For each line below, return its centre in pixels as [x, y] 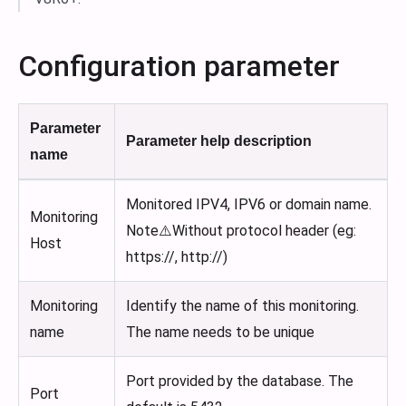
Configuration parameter [179, 67]
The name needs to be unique [220, 333]
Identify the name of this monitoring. [242, 306]
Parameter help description [219, 141]
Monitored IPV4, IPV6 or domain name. [249, 205]
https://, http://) [177, 257]
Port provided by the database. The [240, 382]
